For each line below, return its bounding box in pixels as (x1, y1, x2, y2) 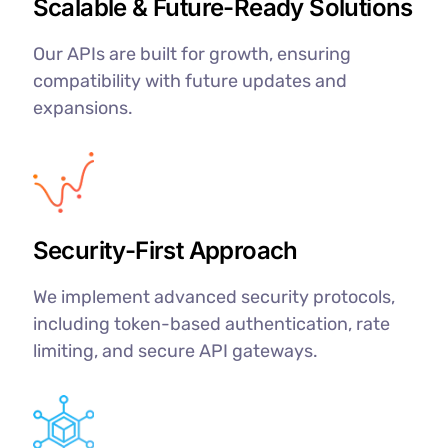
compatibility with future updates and (32, 69, 347, 92)
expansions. (32, 96, 133, 119)
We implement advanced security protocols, (32, 285, 395, 308)
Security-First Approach (32, 235, 298, 265)
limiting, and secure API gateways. (32, 339, 318, 362)
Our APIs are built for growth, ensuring (32, 42, 351, 65)
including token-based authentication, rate (32, 312, 390, 335)
